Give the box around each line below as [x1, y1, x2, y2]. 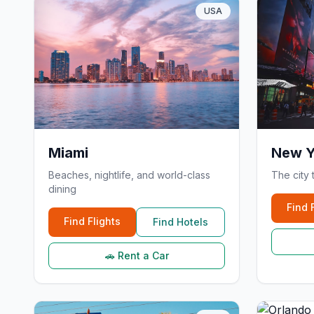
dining [48, 183, 76, 195]
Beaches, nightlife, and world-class [48, 169, 210, 181]
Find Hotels [153, 216, 208, 228]
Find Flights [64, 215, 121, 227]
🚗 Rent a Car [104, 250, 169, 261]
